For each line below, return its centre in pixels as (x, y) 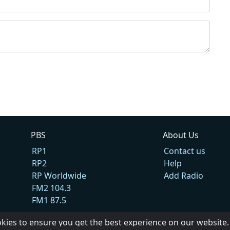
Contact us (184, 151)
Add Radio (183, 175)
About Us (180, 135)
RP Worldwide (59, 175)
